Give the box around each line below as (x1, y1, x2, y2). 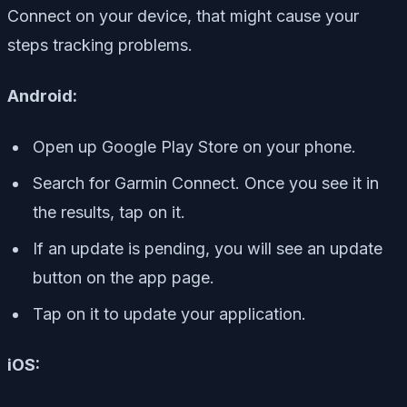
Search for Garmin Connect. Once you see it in (33, 173, 379, 193)
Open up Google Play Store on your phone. (33, 136, 356, 156)
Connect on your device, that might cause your (7, 5, 359, 25)
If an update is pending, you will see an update (33, 238, 382, 258)
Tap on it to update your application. (33, 303, 306, 323)
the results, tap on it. (33, 202, 185, 222)
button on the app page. (33, 267, 214, 287)
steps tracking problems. (7, 35, 193, 55)
